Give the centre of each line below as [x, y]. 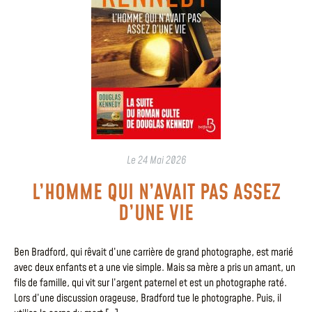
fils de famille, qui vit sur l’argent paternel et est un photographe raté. [150, 283]
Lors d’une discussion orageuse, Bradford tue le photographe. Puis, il [148, 299]
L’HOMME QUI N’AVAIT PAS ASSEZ [156, 193]
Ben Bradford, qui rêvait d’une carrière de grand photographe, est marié [154, 253]
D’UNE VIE [156, 214]
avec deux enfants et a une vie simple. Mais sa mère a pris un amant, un [155, 268]
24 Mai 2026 [162, 161]
